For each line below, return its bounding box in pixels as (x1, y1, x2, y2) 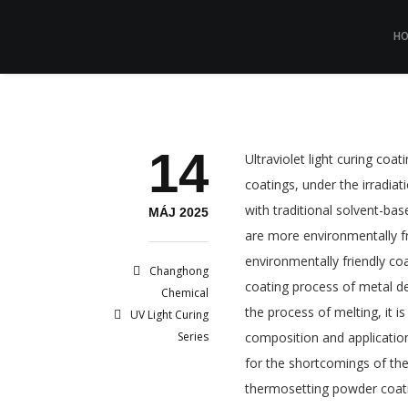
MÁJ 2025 (148, 205, 209, 219)
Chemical (161, 285, 209, 301)
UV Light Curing (130, 307, 209, 322)
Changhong (149, 263, 209, 279)
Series (178, 329, 209, 344)
